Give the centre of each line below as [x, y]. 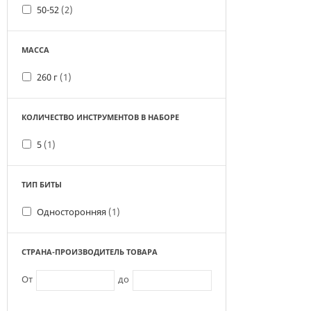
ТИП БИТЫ [42, 184]
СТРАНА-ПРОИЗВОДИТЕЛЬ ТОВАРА [90, 252]
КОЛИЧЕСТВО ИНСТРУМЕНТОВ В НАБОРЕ [100, 117]
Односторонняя [73, 212]
